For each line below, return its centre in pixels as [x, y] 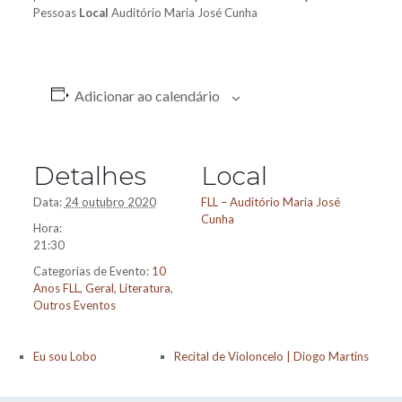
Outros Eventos [74, 306]
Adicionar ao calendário [148, 96]
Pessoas [56, 13]
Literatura [144, 288]
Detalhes [89, 176]
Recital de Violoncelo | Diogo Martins [272, 357]
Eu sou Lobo [65, 357]
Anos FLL [56, 288]
